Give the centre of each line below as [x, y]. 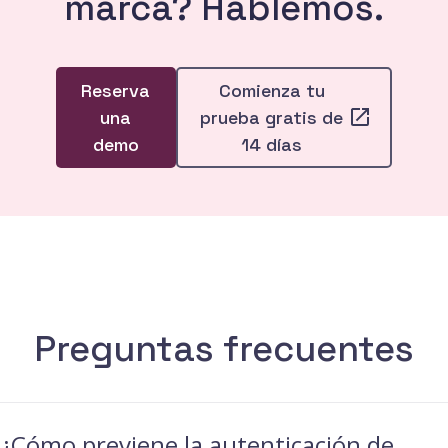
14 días [272, 144]
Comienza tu [271, 90]
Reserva [116, 90]
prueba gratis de [272, 117]
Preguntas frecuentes [224, 348]
